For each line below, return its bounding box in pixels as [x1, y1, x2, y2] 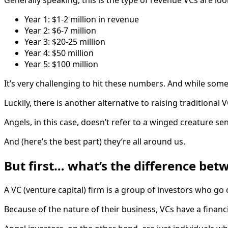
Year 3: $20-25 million [24, 36, 105, 47]
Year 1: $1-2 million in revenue [24, 13, 139, 25]
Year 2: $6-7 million [24, 24, 96, 36]
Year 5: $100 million [24, 58, 98, 70]
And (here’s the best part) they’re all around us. [4, 135, 185, 147]
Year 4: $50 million [24, 47, 94, 59]
